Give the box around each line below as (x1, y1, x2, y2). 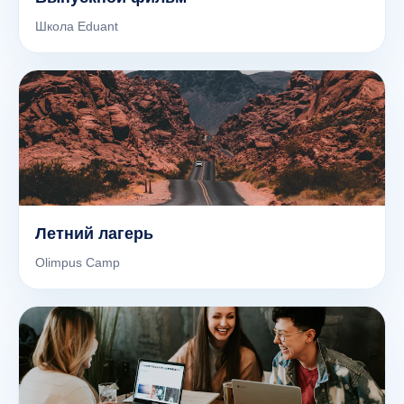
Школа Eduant (35, 19, 118, 33)
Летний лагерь (35, 225, 153, 243)
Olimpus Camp (35, 255, 120, 270)
